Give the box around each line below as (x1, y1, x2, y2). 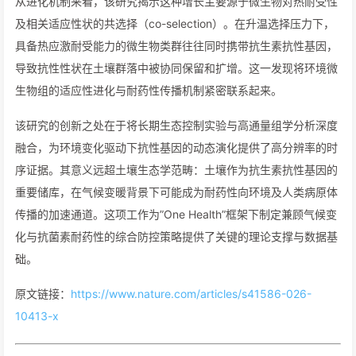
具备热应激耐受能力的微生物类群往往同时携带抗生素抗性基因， (15, 39, 338, 52)
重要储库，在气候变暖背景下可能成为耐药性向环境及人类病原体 (15, 185, 338, 199)
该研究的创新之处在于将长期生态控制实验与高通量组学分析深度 (15, 118, 338, 132)
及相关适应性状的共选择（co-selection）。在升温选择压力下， (15, 17, 335, 30)
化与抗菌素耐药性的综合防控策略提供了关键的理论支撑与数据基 (15, 230, 338, 243)
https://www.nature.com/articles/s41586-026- (71, 287, 311, 300)
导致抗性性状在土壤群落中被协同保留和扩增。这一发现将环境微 (15, 61, 338, 75)
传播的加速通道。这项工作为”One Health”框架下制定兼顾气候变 (15, 207, 337, 221)
